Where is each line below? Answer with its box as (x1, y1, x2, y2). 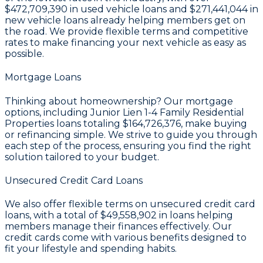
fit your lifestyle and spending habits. (5, 243, 177, 255)
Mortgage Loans (5, 72, 81, 83)
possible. (5, 48, 44, 60)
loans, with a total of (5, 210, 100, 221)
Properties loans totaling (5, 117, 123, 129)
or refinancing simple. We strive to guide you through (5, 129, 257, 140)
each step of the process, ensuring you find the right (5, 140, 251, 151)
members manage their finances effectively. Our (5, 221, 232, 232)
